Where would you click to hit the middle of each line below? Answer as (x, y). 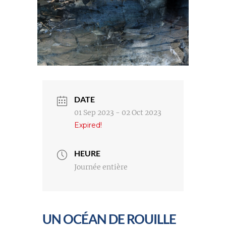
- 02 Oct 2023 (138, 113)
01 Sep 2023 (94, 113)
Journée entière (101, 167)
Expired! (88, 125)
